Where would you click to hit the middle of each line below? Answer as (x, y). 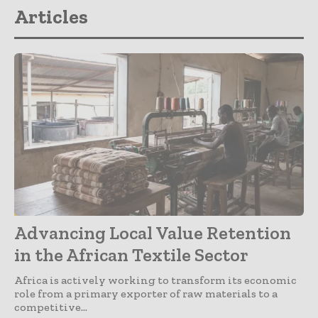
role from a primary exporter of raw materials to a (146, 293)
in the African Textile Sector (131, 254)
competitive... (51, 307)
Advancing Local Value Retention (153, 232)
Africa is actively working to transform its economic (155, 280)
